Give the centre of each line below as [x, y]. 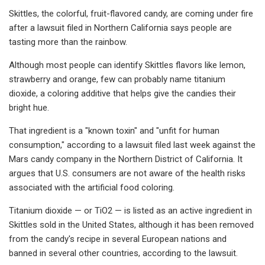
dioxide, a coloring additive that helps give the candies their [122, 93]
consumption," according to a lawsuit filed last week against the [132, 145]
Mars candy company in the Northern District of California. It [126, 159]
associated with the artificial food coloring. [92, 187]
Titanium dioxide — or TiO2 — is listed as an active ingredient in [130, 210]
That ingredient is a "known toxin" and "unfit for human [114, 130]
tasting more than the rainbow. [68, 42]
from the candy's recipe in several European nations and [118, 239]
